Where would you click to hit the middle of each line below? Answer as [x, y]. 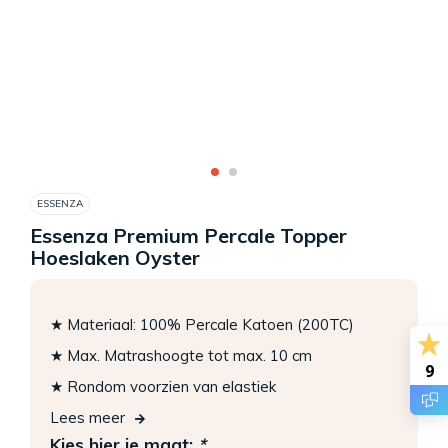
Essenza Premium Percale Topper [188, 235]
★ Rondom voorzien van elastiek [163, 387]
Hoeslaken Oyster [115, 257]
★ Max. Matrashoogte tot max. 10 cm [181, 356]
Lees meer [87, 418]
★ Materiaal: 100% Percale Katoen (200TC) [202, 325]
